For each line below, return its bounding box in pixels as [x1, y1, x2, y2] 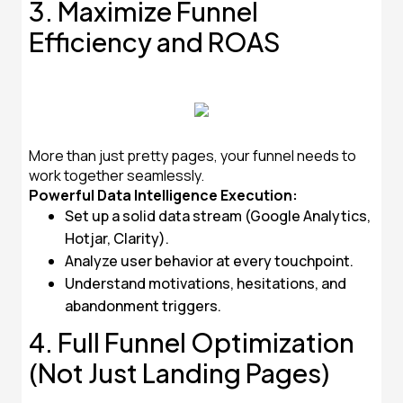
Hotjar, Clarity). [65, 228, 169, 248]
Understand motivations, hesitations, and [65, 273, 346, 293]
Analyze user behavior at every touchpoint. [65, 251, 354, 271]
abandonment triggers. [65, 296, 221, 316]
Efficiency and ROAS [29, 25, 281, 58]
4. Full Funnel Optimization [29, 326, 354, 358]
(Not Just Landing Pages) [29, 356, 329, 389]
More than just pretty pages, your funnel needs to [29, 146, 356, 166]
